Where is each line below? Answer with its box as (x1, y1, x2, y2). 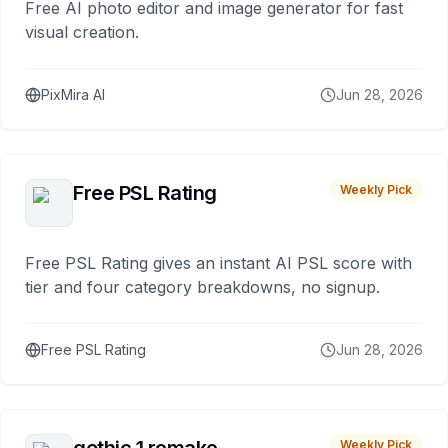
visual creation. (25, 22, 139, 42)
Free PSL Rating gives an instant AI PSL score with (25, 253, 412, 273)
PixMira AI (41, 86, 105, 103)
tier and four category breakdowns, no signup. (25, 277, 380, 297)
